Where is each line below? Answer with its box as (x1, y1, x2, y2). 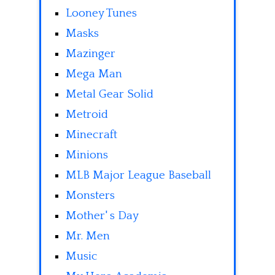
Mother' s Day (66, 209, 139, 223)
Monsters (66, 189, 115, 203)
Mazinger (66, 47, 115, 61)
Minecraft (66, 128, 117, 142)
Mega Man (66, 68, 122, 81)
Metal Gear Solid (66, 88, 153, 101)
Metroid (66, 108, 108, 122)
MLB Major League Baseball (66, 169, 211, 182)
